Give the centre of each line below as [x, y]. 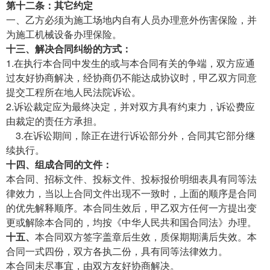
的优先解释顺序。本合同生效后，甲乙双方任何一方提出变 [131, 207]
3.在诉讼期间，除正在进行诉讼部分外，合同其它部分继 [130, 135]
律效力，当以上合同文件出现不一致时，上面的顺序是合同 [131, 193]
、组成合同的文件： [69, 164]
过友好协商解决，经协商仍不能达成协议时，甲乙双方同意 [131, 77]
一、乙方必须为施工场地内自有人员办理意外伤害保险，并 [131, 19]
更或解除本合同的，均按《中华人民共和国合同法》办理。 [131, 222]
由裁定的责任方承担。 [54, 121]
